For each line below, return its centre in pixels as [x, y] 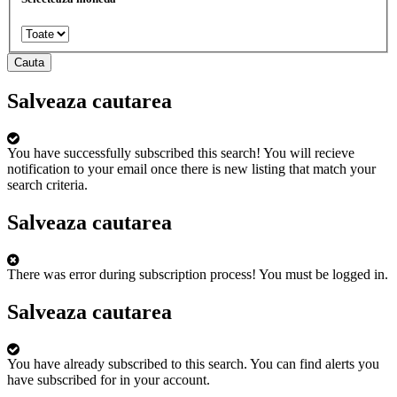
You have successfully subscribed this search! [134, 152]
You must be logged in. [323, 274]
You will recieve [309, 152]
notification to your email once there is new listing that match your [191, 168]
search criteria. [47, 184]
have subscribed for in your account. [109, 379]
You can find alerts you [315, 363]
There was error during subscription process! [132, 274]
